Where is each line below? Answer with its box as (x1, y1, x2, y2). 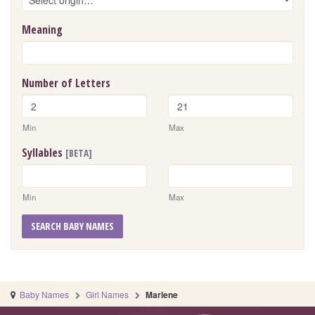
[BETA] (65, 146, 92, 160)
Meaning (22, 22, 63, 38)
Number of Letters (22, 75, 110, 91)
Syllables (22, 145, 65, 161)
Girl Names (86, 288, 129, 301)
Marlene (146, 288, 179, 302)
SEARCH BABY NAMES (31, 219, 114, 233)
